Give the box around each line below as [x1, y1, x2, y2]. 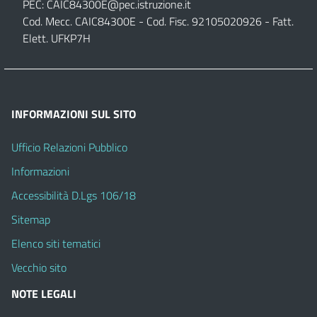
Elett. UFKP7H [23, 29, 91, 47]
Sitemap [11, 210, 50, 228]
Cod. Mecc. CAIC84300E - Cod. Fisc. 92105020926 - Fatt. [23, 12, 294, 30]
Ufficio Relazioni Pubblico [11, 138, 127, 156]
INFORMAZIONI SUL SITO [11, 105, 136, 122]
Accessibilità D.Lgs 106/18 [11, 186, 136, 204]
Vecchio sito [11, 258, 67, 276]
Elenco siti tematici [11, 234, 100, 252]
